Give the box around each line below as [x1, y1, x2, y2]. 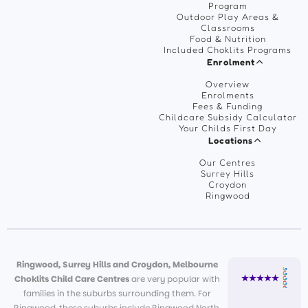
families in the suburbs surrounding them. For [23, 287, 211, 299]
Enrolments [201, 89, 254, 100]
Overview [206, 78, 250, 89]
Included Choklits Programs [164, 44, 291, 55]
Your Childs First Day [178, 122, 277, 133]
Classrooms [200, 22, 255, 33]
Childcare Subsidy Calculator [158, 111, 297, 122]
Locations [208, 134, 253, 146]
